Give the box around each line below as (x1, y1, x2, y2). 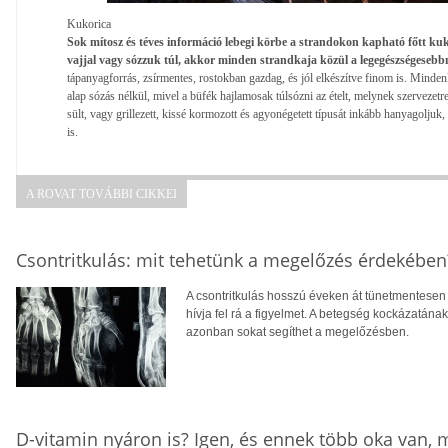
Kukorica (67, 16, 111, 31)
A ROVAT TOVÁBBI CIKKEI (26, 186, 177, 201)
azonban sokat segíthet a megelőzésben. (186, 325, 409, 340)
